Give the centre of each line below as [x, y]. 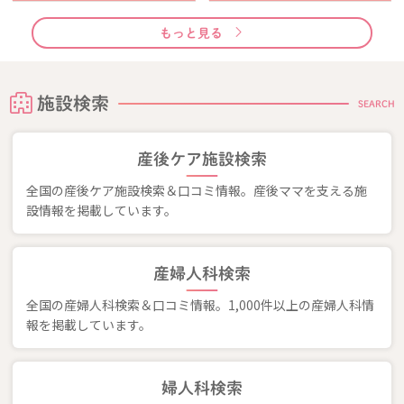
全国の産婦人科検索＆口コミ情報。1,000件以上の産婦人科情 [200, 304]
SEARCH [376, 103]
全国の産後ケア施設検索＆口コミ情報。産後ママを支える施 [197, 190]
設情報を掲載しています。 [101, 210]
